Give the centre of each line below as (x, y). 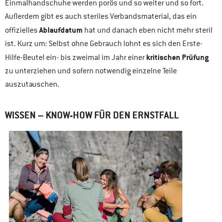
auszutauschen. (32, 84)
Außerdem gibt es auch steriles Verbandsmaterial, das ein (101, 16)
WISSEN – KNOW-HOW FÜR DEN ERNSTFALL (92, 115)
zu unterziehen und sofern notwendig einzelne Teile (91, 71)
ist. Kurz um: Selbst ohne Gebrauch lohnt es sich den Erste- (104, 43)
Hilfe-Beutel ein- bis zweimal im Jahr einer (76, 57)
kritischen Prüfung (177, 57)
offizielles (22, 30)
